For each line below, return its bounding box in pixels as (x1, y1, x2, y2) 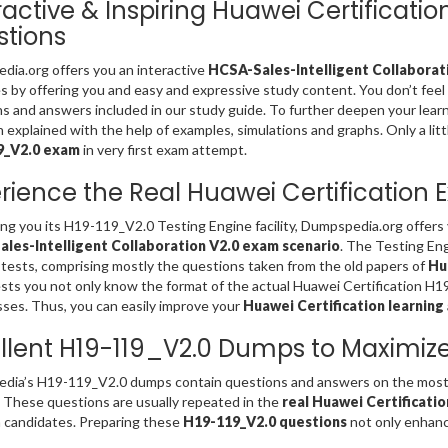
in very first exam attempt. (79, 141, 247, 159)
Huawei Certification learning (242, 297, 444, 315)
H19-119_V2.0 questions (182, 413, 347, 431)
